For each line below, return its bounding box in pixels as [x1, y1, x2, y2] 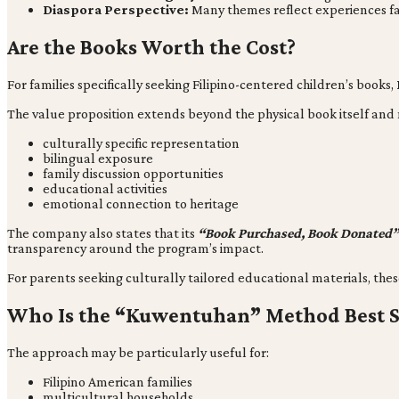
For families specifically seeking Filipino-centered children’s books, [7, 76, 396, 92]
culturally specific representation [43, 134, 240, 151]
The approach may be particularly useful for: [7, 344, 269, 360]
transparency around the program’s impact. [7, 240, 264, 256]
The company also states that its [7, 224, 198, 240]
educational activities [43, 180, 167, 196]
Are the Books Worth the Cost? [7, 34, 296, 59]
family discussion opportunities [43, 165, 224, 181]
